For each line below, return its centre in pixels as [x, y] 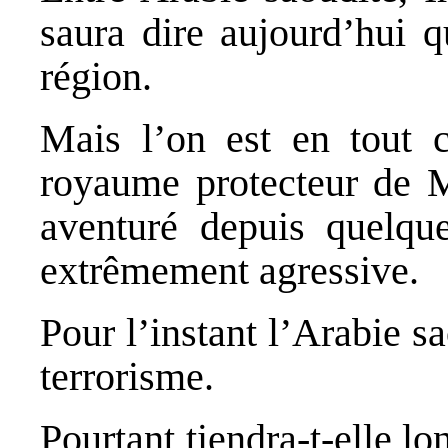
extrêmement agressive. [229, 270]
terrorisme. [127, 376]
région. [96, 76]
